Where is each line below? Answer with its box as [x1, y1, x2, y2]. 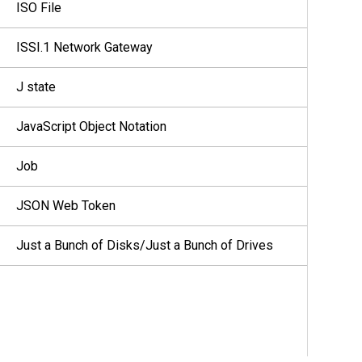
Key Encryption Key [16, 317, 125, 332]
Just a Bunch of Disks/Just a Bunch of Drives [16, 238, 273, 253]
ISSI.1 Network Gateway [16, 40, 153, 55]
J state [16, 79, 56, 95]
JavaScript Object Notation [16, 119, 166, 134]
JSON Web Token [16, 198, 116, 213]
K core [16, 277, 53, 293]
